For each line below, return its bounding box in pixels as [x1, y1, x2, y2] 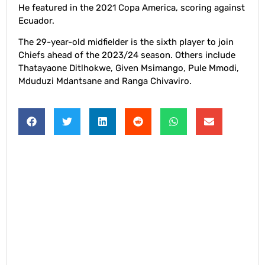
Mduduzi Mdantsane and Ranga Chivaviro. [18, 76, 192, 87]
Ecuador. [18, 15, 54, 26]
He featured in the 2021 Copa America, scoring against [18, 2, 245, 13]
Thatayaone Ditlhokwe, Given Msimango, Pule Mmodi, [18, 63, 239, 74]
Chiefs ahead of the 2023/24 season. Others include [18, 50, 235, 61]
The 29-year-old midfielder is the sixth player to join [18, 37, 234, 48]
